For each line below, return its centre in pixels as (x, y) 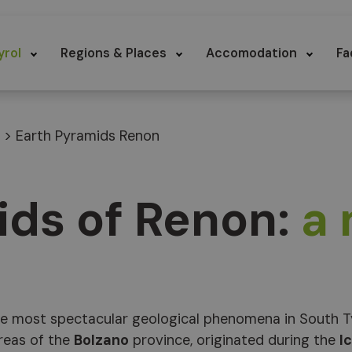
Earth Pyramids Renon (88, 136)
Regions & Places (113, 53)
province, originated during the (234, 341)
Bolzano (101, 341)
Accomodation (251, 53)
